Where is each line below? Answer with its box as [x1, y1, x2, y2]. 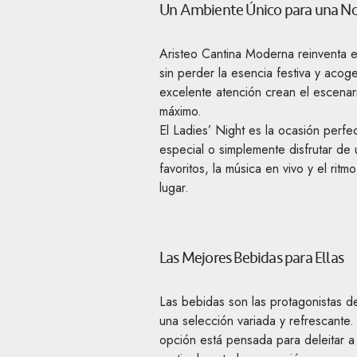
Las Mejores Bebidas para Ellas [159, 245, 343, 270]
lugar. [159, 178, 189, 197]
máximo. [159, 101, 202, 120]
